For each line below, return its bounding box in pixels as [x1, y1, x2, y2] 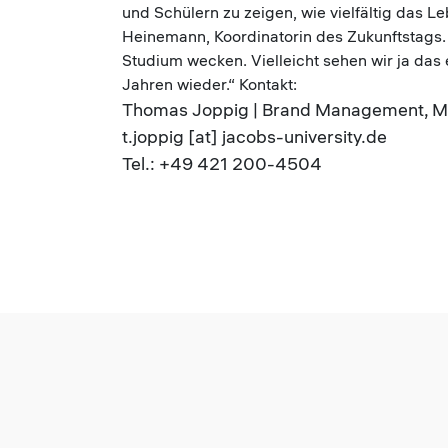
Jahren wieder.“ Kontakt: [122, 74, 297, 94]
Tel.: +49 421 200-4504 [122, 152, 322, 175]
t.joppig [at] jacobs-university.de [122, 125, 387, 148]
